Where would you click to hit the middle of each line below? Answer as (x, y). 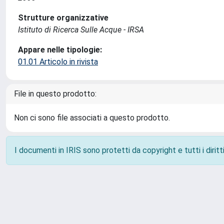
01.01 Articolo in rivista (58, 62)
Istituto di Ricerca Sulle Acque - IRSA (81, 30)
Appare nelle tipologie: (60, 50)
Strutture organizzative (63, 18)
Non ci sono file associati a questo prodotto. (92, 118)
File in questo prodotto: (55, 94)
